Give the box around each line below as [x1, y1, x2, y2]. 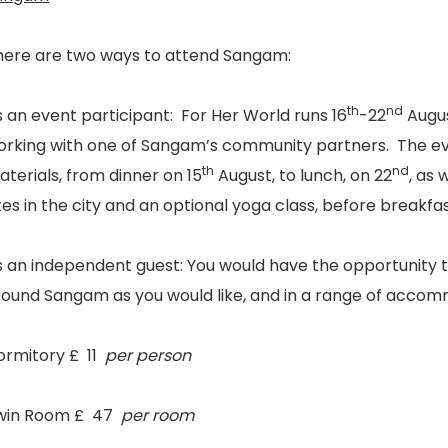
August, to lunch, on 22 [214, 164, 392, 187]
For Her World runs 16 [181, 104, 347, 127]
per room [121, 404, 194, 427]
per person [105, 344, 191, 367]
